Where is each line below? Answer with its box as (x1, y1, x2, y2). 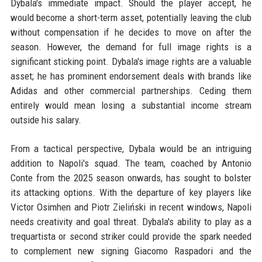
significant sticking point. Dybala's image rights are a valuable (10, 56, 252, 68)
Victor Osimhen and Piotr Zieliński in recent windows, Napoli (10, 201, 252, 213)
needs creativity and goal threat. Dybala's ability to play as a (10, 216, 252, 228)
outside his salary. (10, 114, 81, 126)
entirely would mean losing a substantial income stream (10, 99, 252, 112)
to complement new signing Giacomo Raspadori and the (10, 245, 252, 257)
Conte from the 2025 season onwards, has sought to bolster (10, 172, 252, 184)
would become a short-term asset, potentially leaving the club (10, 12, 252, 24)
